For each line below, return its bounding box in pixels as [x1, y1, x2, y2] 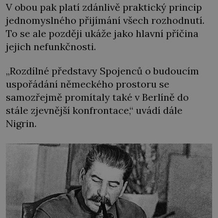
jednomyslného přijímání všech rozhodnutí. [6, 14, 204, 27]
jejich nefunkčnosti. [6, 40, 96, 53]
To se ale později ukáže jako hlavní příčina [6, 27, 199, 40]
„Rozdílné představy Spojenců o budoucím [6, 64, 199, 77]
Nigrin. [6, 117, 36, 129]
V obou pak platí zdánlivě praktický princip [6, 1, 202, 14]
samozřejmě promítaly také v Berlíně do [6, 91, 189, 103]
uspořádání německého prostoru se [6, 77, 169, 90]
